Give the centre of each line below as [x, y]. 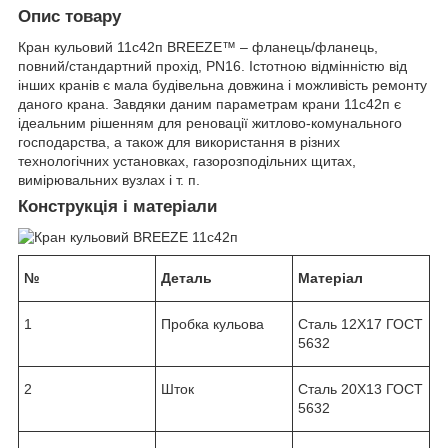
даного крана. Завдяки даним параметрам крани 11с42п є [209, 104]
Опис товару [69, 17]
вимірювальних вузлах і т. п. [109, 180]
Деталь [186, 277]
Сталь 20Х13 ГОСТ [360, 388]
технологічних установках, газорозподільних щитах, [187, 161]
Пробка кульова [212, 323]
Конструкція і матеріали [117, 207]
